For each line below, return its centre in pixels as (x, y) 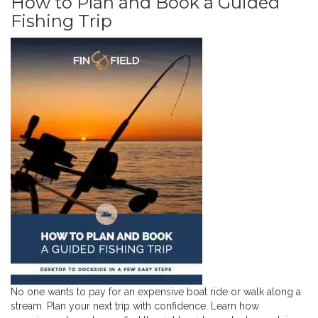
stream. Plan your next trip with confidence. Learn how (135, 306)
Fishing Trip (61, 21)
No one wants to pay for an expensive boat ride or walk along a (156, 292)
